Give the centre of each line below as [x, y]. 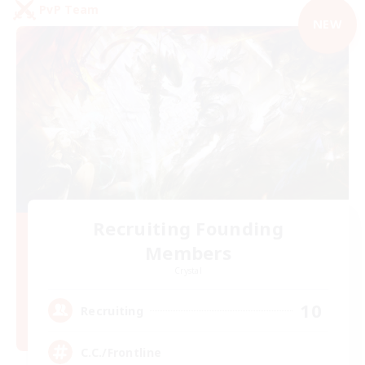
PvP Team [69, 10]
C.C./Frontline [121, 352]
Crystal [188, 271]
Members [188, 253]
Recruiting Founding [188, 229]
